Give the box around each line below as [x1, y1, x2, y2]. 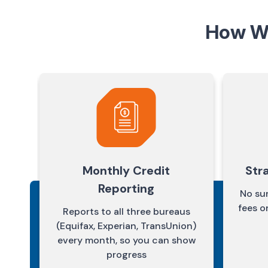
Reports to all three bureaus [62, 205, 190, 218]
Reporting [98, 181, 155, 197]
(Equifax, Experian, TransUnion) [56, 220, 197, 233]
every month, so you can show [57, 234, 196, 247]
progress [106, 248, 147, 261]
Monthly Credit [83, 163, 170, 179]
